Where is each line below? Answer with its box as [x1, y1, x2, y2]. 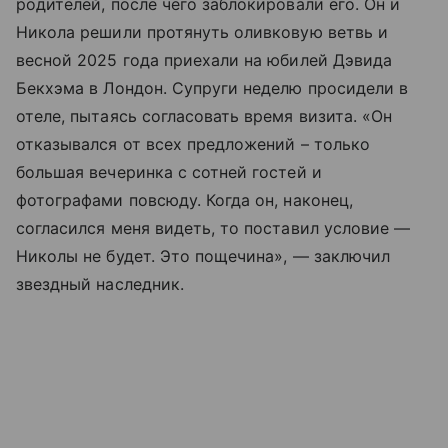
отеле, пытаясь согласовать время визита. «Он [16, 105, 393, 126]
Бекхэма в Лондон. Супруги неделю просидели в [16, 77, 409, 98]
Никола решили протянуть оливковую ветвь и [16, 21, 388, 42]
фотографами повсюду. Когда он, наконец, [16, 189, 353, 210]
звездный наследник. [16, 273, 184, 294]
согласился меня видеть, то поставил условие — [16, 217, 411, 238]
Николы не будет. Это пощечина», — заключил [16, 245, 391, 266]
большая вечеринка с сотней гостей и [16, 161, 322, 182]
